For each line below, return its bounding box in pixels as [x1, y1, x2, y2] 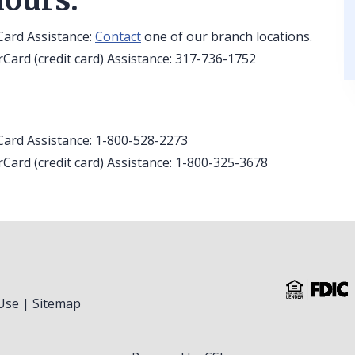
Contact [95, 27, 141, 45]
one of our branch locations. [141, 27, 312, 45]
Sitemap [32, 294, 81, 312]
